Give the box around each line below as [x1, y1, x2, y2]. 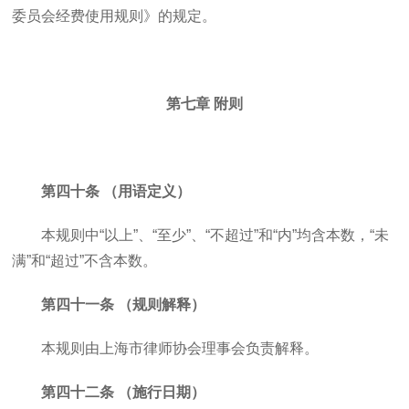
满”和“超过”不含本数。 [12, 253, 158, 268]
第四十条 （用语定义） [41, 184, 192, 199]
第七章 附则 [165, 96, 243, 111]
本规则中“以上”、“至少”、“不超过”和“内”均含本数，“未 [41, 227, 390, 243]
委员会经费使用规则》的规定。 [12, 8, 217, 24]
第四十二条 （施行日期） [41, 384, 206, 400]
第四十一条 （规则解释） [41, 297, 206, 312]
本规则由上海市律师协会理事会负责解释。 [41, 341, 320, 356]
